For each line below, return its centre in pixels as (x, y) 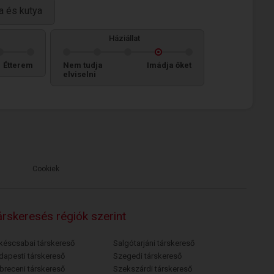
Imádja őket (169, 65)
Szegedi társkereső (148, 256)
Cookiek (46, 169)
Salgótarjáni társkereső (154, 243)
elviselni (80, 74)
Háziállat (124, 38)
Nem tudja (83, 65)
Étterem (18, 65)
